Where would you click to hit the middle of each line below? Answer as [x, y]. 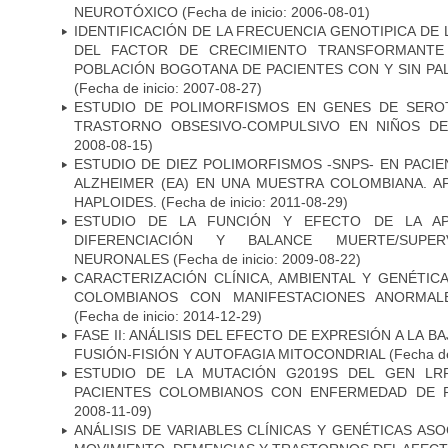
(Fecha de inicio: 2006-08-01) [274, 11]
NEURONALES [121, 258]
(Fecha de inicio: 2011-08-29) [252, 201]
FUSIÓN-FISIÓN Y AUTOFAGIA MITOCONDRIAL [231, 353]
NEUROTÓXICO [126, 11]
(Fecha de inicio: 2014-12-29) [168, 315]
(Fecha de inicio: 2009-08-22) [265, 258]
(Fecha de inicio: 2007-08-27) [168, 87]
